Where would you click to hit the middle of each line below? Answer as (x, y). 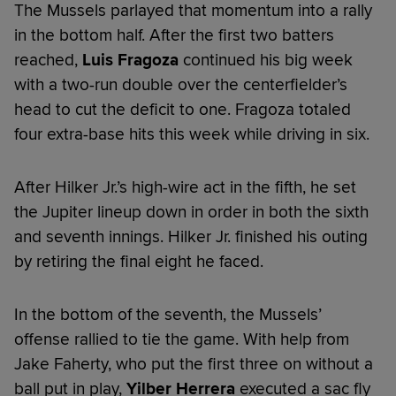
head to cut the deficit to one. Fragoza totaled (183, 109)
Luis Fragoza (130, 60)
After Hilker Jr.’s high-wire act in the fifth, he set (185, 187)
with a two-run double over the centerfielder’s (181, 84)
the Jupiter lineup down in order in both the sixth (191, 212)
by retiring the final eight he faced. (139, 261)
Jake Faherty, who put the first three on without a (194, 364)
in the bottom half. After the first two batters (174, 35)
